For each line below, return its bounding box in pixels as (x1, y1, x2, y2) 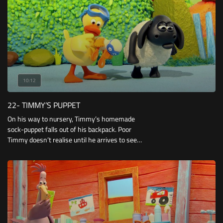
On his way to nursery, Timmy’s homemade (7, 112, 135, 125)
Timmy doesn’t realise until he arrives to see (7, 133, 137, 146)
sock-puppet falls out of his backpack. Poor (7, 122, 131, 136)
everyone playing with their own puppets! (7, 143, 128, 157)
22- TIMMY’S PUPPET (7, 97, 80, 112)
